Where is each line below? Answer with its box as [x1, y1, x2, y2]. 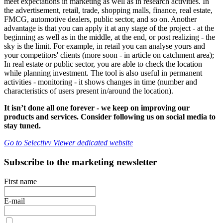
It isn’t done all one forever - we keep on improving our [4, 104, 190, 112]
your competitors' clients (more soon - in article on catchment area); [4, 51, 214, 60]
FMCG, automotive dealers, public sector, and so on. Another [4, 15, 197, 24]
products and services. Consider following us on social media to [4, 112, 216, 121]
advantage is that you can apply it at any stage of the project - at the [4, 24, 214, 33]
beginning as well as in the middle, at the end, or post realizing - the [4, 33, 215, 42]
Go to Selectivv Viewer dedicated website [4, 138, 133, 147]
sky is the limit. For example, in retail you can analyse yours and [4, 42, 205, 51]
